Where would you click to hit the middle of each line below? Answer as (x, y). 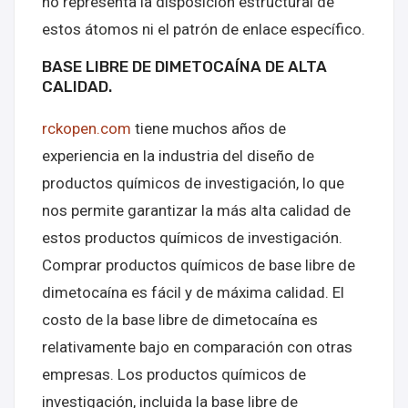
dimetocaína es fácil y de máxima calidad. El (193, 292)
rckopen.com (87, 128)
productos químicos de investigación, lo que (193, 183)
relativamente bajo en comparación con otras (197, 347)
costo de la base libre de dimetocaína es (180, 320)
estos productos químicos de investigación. (192, 238)
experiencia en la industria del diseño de (178, 156)
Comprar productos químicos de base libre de (199, 265)
